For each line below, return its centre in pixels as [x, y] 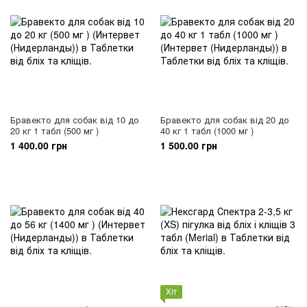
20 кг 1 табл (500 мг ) [54, 131]
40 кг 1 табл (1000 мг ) [207, 131]
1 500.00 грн [189, 145]
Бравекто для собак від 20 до [225, 120]
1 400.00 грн [39, 145]
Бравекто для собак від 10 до [75, 120]
